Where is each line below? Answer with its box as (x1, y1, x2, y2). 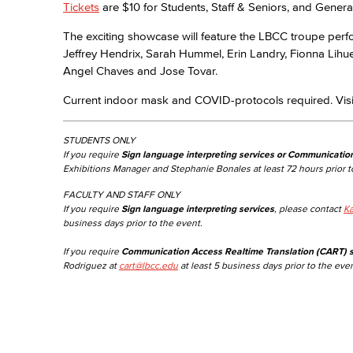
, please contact (274, 203, 344, 214)
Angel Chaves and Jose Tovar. (63, 64, 217, 77)
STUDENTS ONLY (63, 135, 136, 145)
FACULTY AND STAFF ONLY (63, 189, 180, 199)
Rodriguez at (63, 260, 119, 270)
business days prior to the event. (63, 217, 203, 228)
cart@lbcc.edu (119, 260, 178, 270)
